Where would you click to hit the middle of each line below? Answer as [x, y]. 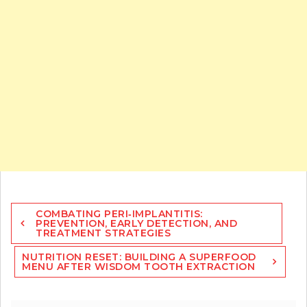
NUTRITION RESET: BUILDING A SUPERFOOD [139, 257]
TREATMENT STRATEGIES [103, 233]
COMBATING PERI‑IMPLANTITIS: [119, 213]
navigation [44, 222]
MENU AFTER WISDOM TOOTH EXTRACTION [138, 266]
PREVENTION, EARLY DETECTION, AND [136, 223]
